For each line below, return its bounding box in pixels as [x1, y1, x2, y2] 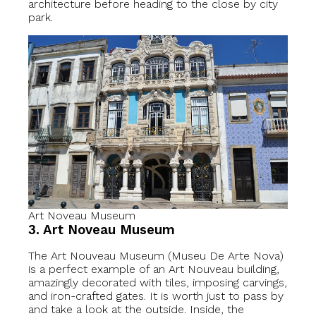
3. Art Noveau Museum [28, 222, 175, 238]
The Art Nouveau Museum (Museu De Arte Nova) [28, 249, 284, 263]
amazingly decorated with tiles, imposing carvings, [28, 276, 287, 290]
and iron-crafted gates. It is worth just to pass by [28, 289, 284, 303]
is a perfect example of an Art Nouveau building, [28, 262, 279, 276]
